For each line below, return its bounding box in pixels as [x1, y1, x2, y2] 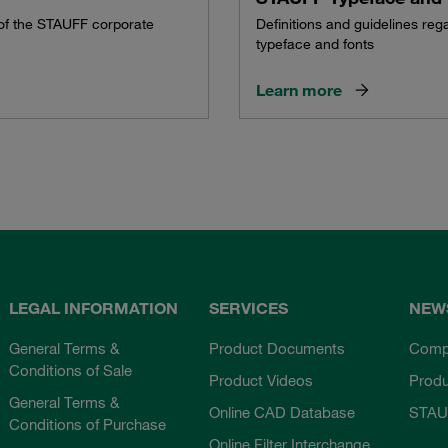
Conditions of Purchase [9, 414, 167, 433]
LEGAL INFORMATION [9, 297, 179, 318]
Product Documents [208, 338, 345, 357]
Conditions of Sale [9, 360, 133, 379]
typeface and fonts [256, 35, 374, 54]
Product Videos [208, 370, 313, 389]
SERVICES [208, 297, 288, 318]
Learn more [256, 80, 342, 101]
